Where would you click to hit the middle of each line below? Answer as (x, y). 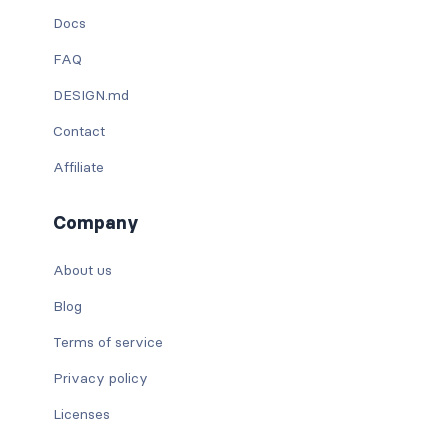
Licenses (81, 413)
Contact (78, 130)
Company (95, 222)
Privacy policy (100, 377)
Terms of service (107, 341)
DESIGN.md (90, 94)
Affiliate (78, 166)
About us (82, 269)
